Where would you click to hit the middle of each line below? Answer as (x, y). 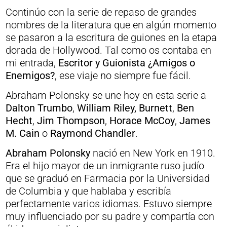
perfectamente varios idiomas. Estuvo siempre (108, 204)
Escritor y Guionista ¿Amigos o (126, 63)
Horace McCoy (142, 121)
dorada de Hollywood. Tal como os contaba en (108, 50)
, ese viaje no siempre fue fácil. (123, 75)
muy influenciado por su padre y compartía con (110, 216)
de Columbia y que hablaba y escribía (88, 191)
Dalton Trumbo (39, 108)
